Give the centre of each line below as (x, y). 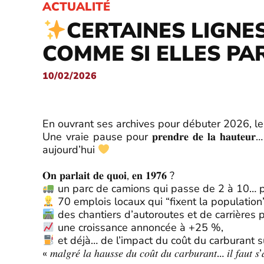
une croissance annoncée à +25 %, (139, 227)
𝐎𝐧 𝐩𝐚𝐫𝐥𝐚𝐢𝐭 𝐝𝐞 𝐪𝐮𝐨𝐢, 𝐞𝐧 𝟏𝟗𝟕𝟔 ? (108, 175)
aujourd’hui (70, 149)
